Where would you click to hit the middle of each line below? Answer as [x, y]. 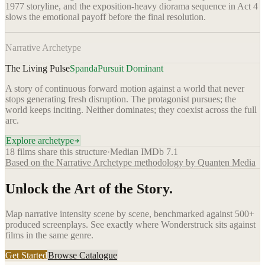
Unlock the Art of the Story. [89, 189]
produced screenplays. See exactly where [83, 225]
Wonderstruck [187, 225]
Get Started [26, 256]
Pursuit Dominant [130, 69]
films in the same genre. [49, 235]
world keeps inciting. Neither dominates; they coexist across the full [131, 110]
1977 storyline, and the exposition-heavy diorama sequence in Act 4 [132, 7]
